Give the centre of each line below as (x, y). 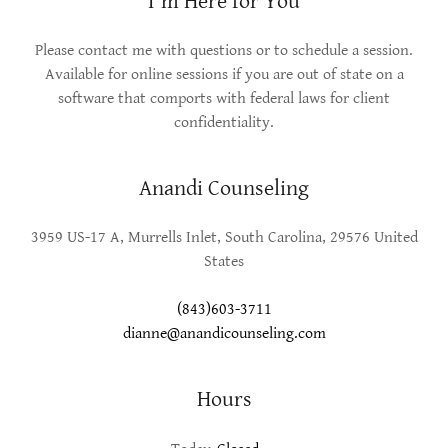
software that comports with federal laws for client (224, 98)
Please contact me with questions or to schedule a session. (224, 50)
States (224, 261)
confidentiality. (224, 122)
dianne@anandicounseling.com (224, 333)
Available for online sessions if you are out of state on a (224, 74)
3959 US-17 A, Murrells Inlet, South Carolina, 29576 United (224, 237)
